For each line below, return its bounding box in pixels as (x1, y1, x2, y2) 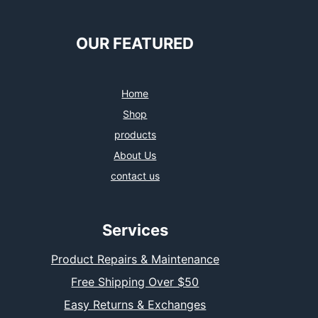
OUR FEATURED (76, 33, 194, 53)
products (114, 128, 156, 141)
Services (102, 220, 168, 239)
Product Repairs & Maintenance (50, 252, 219, 267)
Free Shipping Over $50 (71, 275, 199, 290)
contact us (110, 169, 160, 182)
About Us (114, 148, 157, 161)
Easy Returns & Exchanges (64, 297, 207, 312)
